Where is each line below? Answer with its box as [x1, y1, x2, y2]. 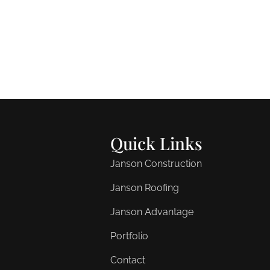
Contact [110, 254, 146, 266]
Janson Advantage [110, 206, 194, 218]
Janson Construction [110, 157, 202, 169]
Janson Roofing [110, 181, 180, 193]
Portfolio [110, 230, 149, 242]
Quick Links [110, 131, 203, 154]
